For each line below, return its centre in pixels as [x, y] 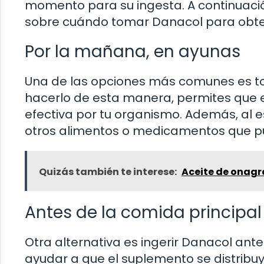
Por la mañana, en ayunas [133, 51]
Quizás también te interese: [108, 171]
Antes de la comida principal [143, 212]
